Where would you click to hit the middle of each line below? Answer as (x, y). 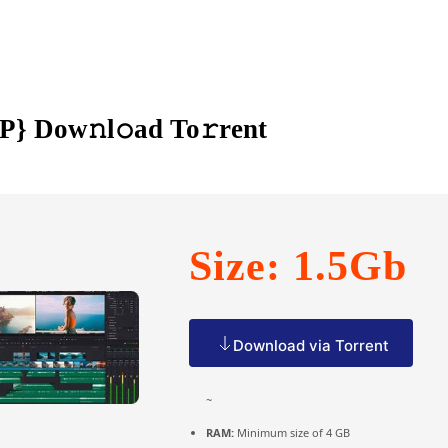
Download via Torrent (311, 345)
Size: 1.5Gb (298, 265)
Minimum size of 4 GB (292, 432)
